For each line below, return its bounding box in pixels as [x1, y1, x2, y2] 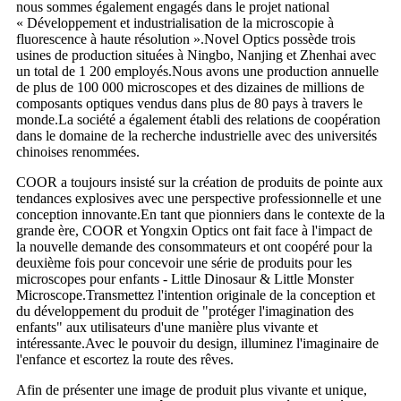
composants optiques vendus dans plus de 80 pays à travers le [16, 95, 363, 111]
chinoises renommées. [16, 143, 140, 159]
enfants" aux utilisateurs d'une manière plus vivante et [16, 319, 318, 335]
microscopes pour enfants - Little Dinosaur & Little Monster [16, 270, 354, 286]
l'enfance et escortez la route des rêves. [16, 351, 234, 367]
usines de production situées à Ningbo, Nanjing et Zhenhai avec [16, 47, 376, 63]
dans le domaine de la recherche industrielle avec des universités [16, 127, 377, 143]
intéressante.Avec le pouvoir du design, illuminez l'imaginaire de [16, 335, 379, 351]
